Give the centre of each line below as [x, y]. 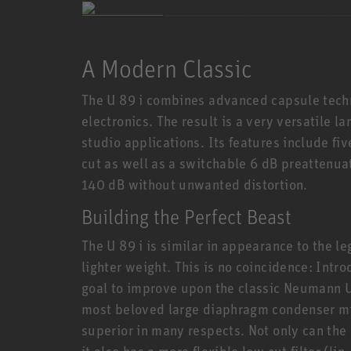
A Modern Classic [167, 68]
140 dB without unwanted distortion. [195, 184]
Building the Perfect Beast [186, 216]
